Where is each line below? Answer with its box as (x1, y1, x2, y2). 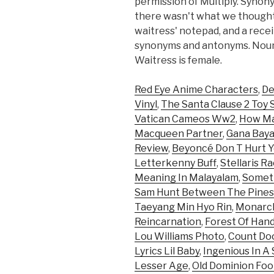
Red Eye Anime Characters (135, 84, 258, 96)
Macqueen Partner (135, 128, 223, 140)
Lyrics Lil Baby (135, 245, 199, 257)
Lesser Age (135, 260, 188, 272)
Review (135, 143, 168, 155)
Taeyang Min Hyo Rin (135, 201, 232, 213)
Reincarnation (135, 216, 201, 228)
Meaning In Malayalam (135, 172, 239, 184)
